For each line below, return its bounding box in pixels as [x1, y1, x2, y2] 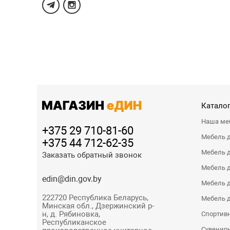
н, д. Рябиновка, [42, 209, 100, 219]
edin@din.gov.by [42, 174, 102, 184]
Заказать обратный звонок [42, 150, 142, 160]
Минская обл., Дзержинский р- [42, 201, 154, 210]
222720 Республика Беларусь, [42, 193, 148, 202]
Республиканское [42, 217, 106, 227]
